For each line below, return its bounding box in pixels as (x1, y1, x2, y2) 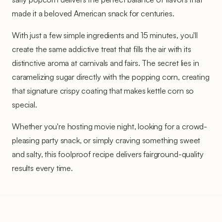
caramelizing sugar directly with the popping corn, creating (12, 71, 210, 82)
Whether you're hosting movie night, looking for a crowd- (12, 121, 208, 131)
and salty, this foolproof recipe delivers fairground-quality (12, 149, 204, 159)
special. (12, 99, 37, 110)
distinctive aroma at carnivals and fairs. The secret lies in (12, 57, 199, 68)
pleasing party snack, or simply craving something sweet (12, 135, 201, 145)
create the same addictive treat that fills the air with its (12, 44, 191, 54)
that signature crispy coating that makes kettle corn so (12, 85, 194, 96)
